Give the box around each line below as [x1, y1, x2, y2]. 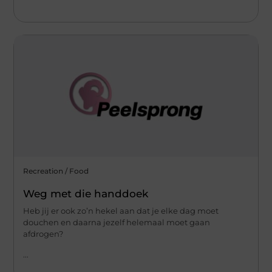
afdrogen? [23, 229, 64, 239]
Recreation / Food [23, 166, 89, 176]
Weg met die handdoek [23, 188, 149, 200]
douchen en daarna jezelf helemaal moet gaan [23, 217, 211, 228]
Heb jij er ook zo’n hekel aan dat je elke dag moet [23, 206, 219, 216]
